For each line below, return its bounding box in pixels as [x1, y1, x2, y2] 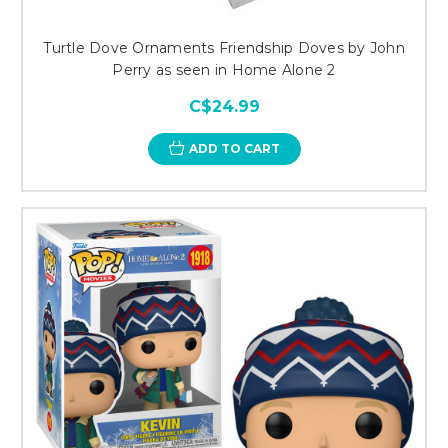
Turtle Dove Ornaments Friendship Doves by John [43, 38, 405, 57]
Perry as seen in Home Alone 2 [112, 60, 336, 79]
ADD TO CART [188, 140, 280, 156]
